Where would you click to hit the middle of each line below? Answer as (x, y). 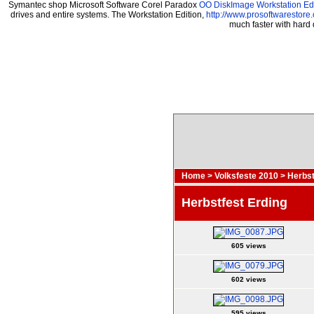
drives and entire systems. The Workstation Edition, (108, 15)
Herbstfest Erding (234, 202)
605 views (248, 245)
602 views (248, 279)
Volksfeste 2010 (246, 176)
